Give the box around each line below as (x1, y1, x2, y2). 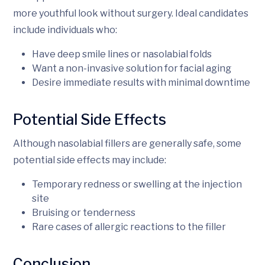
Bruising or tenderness (32, 206, 135, 218)
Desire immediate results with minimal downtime (32, 76, 250, 88)
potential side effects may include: (13, 154, 166, 166)
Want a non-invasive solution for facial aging (32, 62, 231, 74)
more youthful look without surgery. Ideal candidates (13, 7, 248, 19)
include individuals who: (13, 24, 117, 35)
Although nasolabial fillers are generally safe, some (13, 137, 241, 149)
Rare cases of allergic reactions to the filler (32, 221, 226, 232)
